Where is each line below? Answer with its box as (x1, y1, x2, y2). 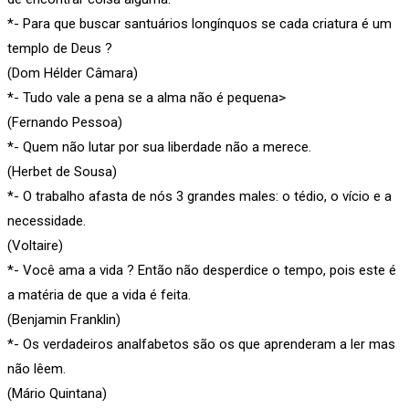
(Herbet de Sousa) (7, 163, 117, 180)
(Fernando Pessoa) (7, 113, 122, 131)
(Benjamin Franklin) (7, 310, 121, 328)
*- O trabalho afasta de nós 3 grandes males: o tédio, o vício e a (7, 187, 392, 204)
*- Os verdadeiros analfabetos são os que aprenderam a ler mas (7, 335, 395, 352)
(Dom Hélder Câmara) (7, 64, 138, 81)
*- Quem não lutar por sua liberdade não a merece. (7, 138, 311, 155)
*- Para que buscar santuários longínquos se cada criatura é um (7, 15, 392, 32)
